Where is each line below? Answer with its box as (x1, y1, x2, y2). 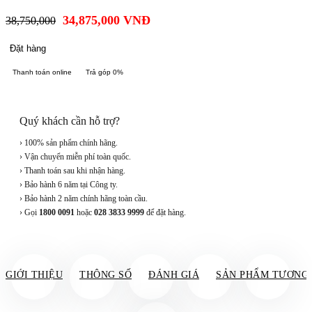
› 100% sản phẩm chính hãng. (19, 138, 118, 148)
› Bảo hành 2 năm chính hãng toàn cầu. (19, 194, 148, 204)
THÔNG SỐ (79, 270, 132, 281)
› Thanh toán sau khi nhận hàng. (19, 166, 125, 176)
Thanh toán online (13, 68, 72, 77)
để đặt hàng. (144, 208, 186, 218)
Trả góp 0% (86, 68, 123, 77)
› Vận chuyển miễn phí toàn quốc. (19, 152, 131, 162)
